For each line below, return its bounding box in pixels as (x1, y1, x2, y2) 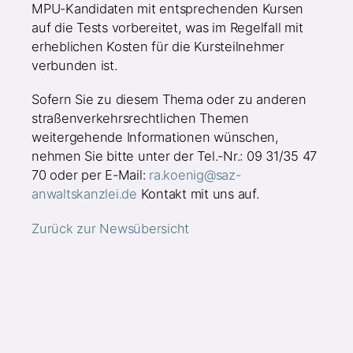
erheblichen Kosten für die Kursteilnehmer (32, 38, 284, 54)
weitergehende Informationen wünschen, (32, 129, 279, 146)
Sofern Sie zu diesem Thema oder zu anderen (32, 91, 307, 108)
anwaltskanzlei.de (32, 186, 137, 203)
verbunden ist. (32, 57, 117, 73)
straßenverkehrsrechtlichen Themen (32, 110, 249, 127)
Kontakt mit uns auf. (136, 186, 259, 203)
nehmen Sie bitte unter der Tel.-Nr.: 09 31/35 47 (32, 148, 318, 165)
